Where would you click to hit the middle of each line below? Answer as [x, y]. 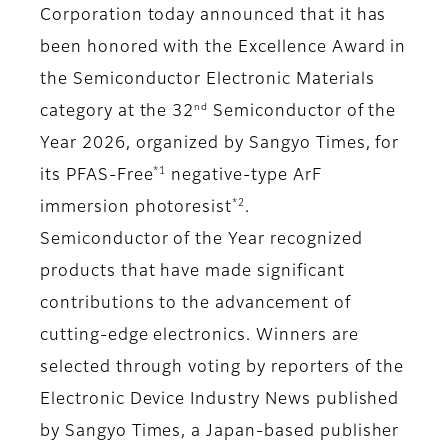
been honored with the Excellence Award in [223, 48]
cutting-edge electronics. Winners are [199, 336]
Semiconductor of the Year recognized [201, 240]
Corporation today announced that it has [213, 16]
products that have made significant [192, 272]
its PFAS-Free [97, 176]
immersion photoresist [136, 208]
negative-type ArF [244, 176]
